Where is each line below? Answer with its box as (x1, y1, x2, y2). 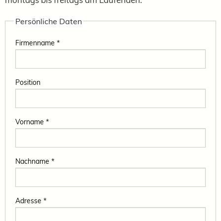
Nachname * (15, 156, 54, 166)
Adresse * (15, 196, 46, 205)
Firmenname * (15, 38, 60, 47)
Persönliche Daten (15, 16, 82, 26)
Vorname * (15, 117, 49, 126)
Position (15, 77, 40, 87)
